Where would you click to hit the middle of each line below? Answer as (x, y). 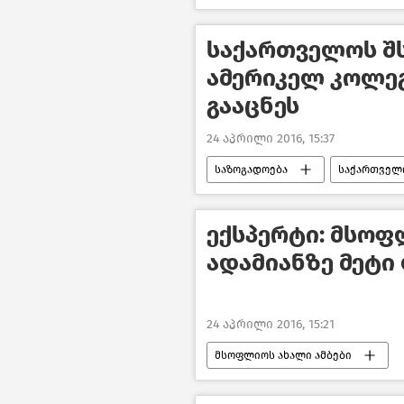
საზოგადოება (251, 170)
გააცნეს (253, 106)
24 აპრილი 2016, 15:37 (271, 139)
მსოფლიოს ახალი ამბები (283, 355)
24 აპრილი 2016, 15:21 (271, 324)
